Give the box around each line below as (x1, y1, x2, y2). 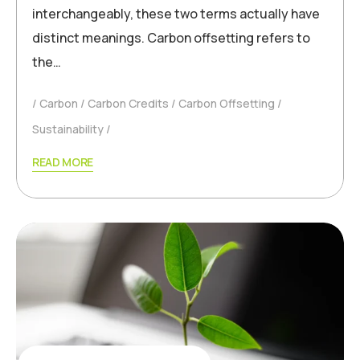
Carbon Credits (88, 96, 169, 112)
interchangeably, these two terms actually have (32, 5, 320, 23)
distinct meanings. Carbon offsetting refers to (32, 29, 310, 47)
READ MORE (32, 154, 94, 170)
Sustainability (32, 121, 104, 137)
